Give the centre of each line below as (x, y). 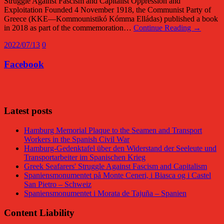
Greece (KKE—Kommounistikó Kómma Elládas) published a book (111, 19)
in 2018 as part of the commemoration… (69, 28)
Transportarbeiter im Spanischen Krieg (85, 157)
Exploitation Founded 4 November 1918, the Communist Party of (107, 10)
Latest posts (28, 111)
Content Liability (39, 212)
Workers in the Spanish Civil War (77, 139)
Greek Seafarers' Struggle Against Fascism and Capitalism (115, 166)
